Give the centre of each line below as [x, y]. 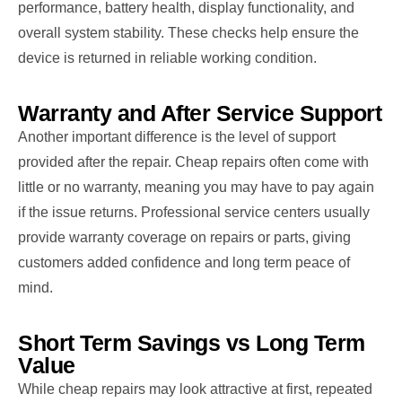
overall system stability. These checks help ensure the [188, 32]
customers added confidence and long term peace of [184, 262]
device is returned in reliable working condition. [167, 57]
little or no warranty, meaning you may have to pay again [196, 187]
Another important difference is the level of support [177, 136]
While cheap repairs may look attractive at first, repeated [195, 389]
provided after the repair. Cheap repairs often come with [193, 162]
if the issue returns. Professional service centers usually [194, 212]
